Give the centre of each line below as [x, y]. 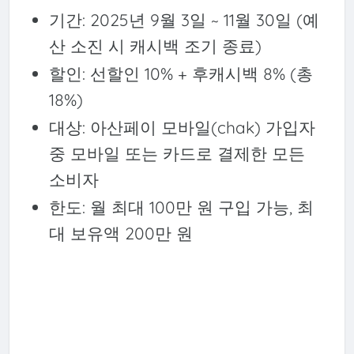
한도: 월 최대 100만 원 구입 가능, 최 [181, 207]
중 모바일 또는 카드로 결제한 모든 [177, 153]
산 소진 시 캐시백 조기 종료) [155, 45]
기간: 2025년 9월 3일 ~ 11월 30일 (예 [184, 19]
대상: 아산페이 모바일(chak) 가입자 [182, 127]
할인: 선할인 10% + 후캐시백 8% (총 [181, 73]
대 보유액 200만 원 [121, 233]
